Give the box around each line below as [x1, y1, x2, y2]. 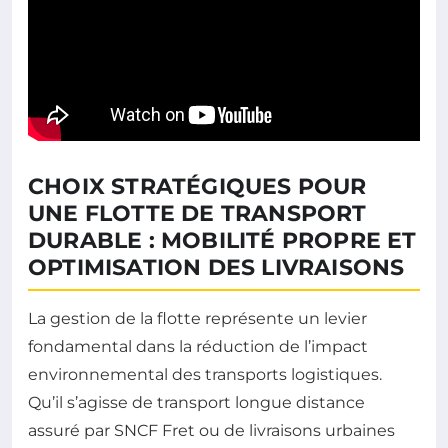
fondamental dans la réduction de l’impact [28, 337, 368, 357]
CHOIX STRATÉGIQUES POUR [28, 173, 367, 201]
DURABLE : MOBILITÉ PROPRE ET [28, 227, 417, 255]
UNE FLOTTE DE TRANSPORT [28, 200, 367, 228]
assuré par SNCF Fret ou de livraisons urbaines [28, 421, 395, 441]
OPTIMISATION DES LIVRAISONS [28, 254, 405, 282]
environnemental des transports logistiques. [28, 365, 382, 385]
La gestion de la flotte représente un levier [28, 309, 367, 329]
